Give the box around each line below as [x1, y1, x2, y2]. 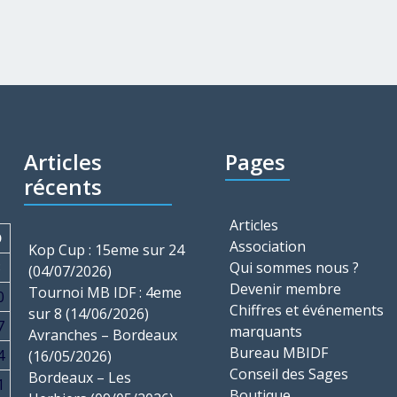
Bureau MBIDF [230, 343, 328, 362]
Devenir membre [230, 279, 341, 299]
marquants [230, 322, 302, 341]
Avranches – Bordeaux [27, 325, 177, 345]
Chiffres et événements [230, 300, 384, 320]
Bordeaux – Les [27, 368, 131, 387]
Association [230, 237, 306, 256]
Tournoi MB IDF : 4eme [27, 283, 182, 302]
